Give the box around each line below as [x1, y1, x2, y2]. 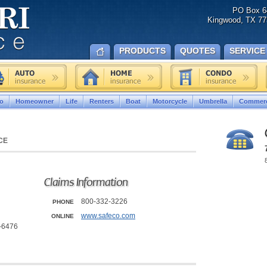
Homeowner [15, 98, 54, 105]
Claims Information [44, 176, 128, 189]
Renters [89, 98, 114, 105]
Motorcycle [153, 98, 187, 105]
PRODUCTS [119, 46, 166, 55]
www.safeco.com [81, 212, 135, 220]
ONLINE [51, 213, 74, 219]
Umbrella [199, 98, 227, 105]
